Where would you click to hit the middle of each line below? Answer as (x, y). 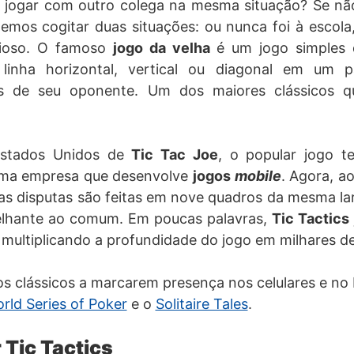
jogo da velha (164, 48)
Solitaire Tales (201, 304)
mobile (258, 176)
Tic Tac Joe (175, 154)
